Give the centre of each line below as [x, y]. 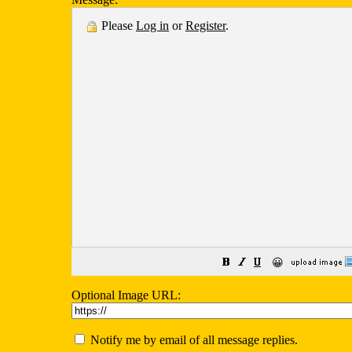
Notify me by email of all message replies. [192, 340]
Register [205, 26]
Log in [152, 26]
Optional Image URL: [126, 295]
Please [117, 26]
